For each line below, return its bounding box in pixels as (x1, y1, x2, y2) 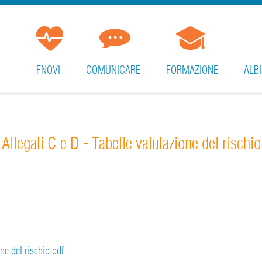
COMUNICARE (86, 63, 140, 77)
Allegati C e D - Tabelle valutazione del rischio (1, 133, 261, 154)
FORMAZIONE (166, 63, 218, 77)
